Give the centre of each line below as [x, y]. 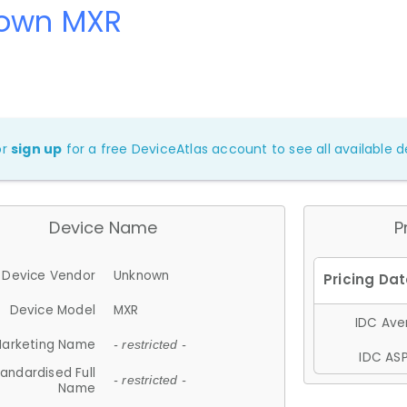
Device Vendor [49, 275]
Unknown [142, 275]
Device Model [52, 310]
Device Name [104, 227]
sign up [37, 149]
